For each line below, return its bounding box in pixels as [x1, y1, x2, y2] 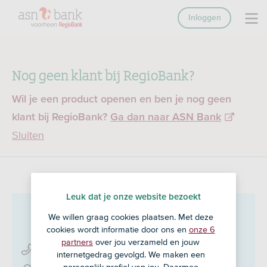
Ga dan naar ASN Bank [110, 112, 221, 123]
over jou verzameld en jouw [93, 237, 200, 247]
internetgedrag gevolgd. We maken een [56, 249, 205, 259]
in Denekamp [98, 206, 193, 229]
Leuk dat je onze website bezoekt [66, 193, 201, 202]
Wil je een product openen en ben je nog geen [12, 94, 231, 105]
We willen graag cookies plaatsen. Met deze [48, 212, 213, 222]
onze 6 [188, 224, 215, 234]
